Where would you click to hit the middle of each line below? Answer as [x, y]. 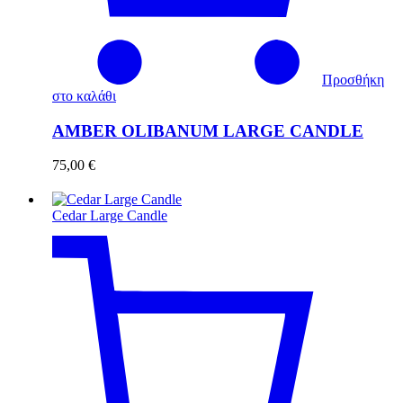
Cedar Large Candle [110, 216]
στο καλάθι [84, 95]
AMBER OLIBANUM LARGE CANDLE [208, 130]
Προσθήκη [353, 79]
